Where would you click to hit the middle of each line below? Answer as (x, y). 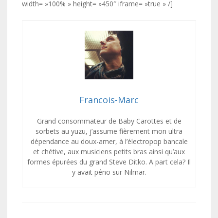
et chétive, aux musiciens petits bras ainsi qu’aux (109, 152)
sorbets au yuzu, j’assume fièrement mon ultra (109, 131)
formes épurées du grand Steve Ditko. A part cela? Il (109, 162)
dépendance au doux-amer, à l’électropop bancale (109, 141)
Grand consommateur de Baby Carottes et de (109, 121)
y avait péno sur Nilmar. (109, 172)
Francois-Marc (109, 100)
